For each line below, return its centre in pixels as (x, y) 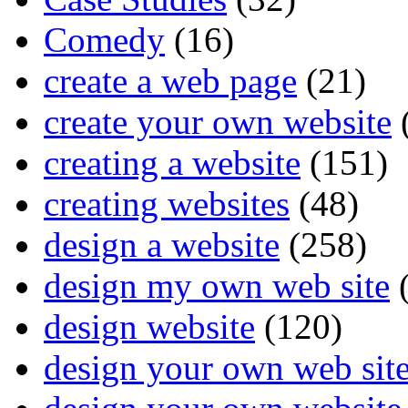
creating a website (172, 163)
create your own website (218, 122)
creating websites (167, 204)
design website (149, 327)
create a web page (170, 81)
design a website (162, 245)
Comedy (104, 40)
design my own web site (217, 286)
